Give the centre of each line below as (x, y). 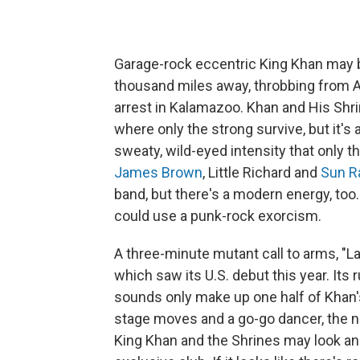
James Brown (158, 172)
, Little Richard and (262, 172)
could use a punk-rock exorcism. (218, 216)
